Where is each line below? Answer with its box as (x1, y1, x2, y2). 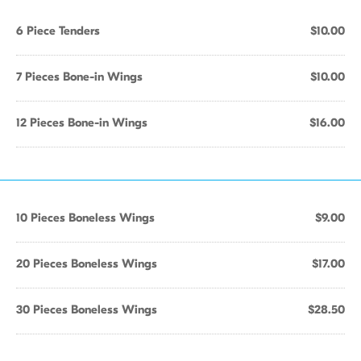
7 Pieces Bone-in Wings (16, 69, 143, 84)
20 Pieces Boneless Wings (16, 256, 157, 271)
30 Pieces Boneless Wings (16, 302, 157, 317)
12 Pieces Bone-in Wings (16, 115, 147, 130)
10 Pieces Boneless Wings (16, 210, 155, 225)
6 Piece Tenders (16, 23, 100, 38)
